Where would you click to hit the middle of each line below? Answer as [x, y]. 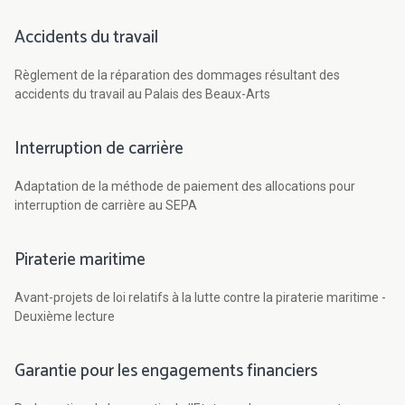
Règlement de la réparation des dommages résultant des [177, 75]
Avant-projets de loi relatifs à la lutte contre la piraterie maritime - [200, 298]
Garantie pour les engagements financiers [166, 372]
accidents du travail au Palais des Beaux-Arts [142, 94]
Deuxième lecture [65, 317]
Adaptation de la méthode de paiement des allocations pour [185, 187]
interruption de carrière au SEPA [106, 206]
